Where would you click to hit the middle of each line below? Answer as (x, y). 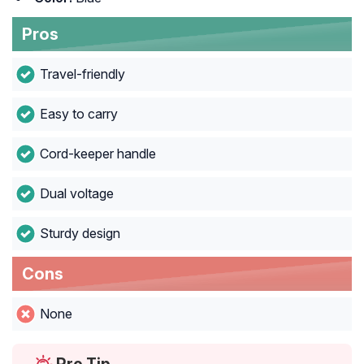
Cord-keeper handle (97, 154)
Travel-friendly (82, 74)
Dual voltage (76, 194)
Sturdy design (80, 234)
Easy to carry (78, 114)
